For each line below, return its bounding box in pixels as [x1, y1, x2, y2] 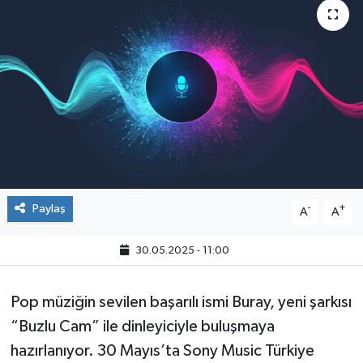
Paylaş [32, 202, 66, 215]
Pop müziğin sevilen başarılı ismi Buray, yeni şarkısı [10, 293, 352, 310]
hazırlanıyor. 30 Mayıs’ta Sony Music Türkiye [10, 342, 314, 359]
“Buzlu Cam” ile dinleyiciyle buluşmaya [10, 318, 275, 335]
